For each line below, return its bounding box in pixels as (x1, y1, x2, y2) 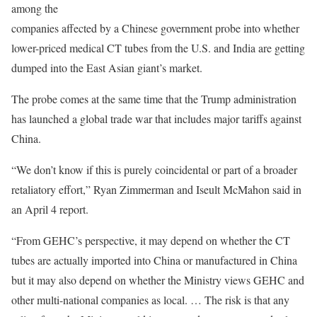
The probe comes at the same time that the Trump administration (11, 91, 296, 106)
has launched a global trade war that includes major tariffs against (11, 111, 301, 126)
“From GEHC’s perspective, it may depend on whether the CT (11, 233, 290, 248)
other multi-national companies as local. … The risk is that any (11, 292, 289, 307)
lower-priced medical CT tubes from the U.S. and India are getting (11, 40, 305, 55)
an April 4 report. (11, 202, 88, 217)
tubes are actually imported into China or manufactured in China (11, 253, 297, 267)
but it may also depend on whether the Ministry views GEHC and (11, 272, 304, 287)
